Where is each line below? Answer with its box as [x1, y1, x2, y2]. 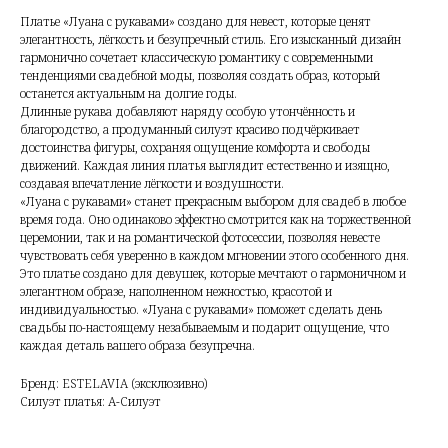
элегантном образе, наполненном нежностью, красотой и [20, 283, 332, 301]
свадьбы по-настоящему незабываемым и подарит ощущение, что [20, 319, 389, 337]
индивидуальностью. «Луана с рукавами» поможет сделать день [20, 301, 382, 319]
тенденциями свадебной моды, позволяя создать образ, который [20, 67, 380, 85]
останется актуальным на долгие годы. [20, 85, 237, 103]
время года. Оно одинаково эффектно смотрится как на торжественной [20, 211, 411, 229]
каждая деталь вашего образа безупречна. [20, 337, 255, 355]
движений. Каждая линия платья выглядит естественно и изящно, [20, 157, 390, 175]
